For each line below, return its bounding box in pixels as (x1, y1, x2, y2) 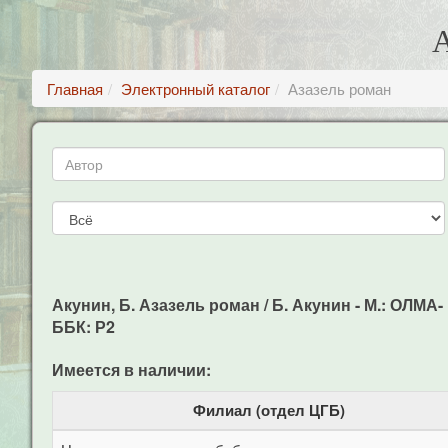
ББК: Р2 (52, 315, 115, 338)
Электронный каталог (121, 78, 270, 99)
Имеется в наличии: (52, 358, 211, 381)
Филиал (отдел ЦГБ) (193, 399, 345, 421)
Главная (47, 78, 103, 99)
